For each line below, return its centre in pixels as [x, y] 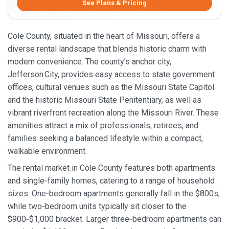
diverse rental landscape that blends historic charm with [107, 49]
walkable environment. [47, 151]
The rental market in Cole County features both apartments [111, 168]
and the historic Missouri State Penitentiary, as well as [105, 100]
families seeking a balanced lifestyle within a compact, [105, 138]
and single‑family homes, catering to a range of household [111, 181]
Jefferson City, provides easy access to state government [111, 74]
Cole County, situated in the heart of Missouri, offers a [104, 36]
